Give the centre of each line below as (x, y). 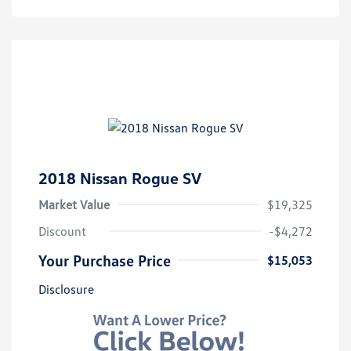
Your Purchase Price (105, 260)
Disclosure (66, 289)
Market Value (74, 204)
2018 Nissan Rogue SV (120, 177)
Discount (62, 231)
